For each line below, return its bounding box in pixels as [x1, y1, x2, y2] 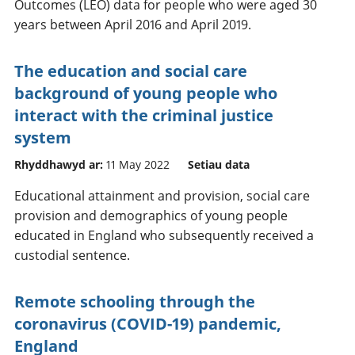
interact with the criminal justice [14, 104, 273, 126]
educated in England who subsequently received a [14, 226, 314, 244]
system [14, 126, 71, 148]
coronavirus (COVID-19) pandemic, [14, 312, 281, 334]
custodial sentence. [14, 246, 130, 264]
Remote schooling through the [14, 290, 255, 312]
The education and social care [14, 59, 247, 82]
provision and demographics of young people [14, 206, 288, 224]
